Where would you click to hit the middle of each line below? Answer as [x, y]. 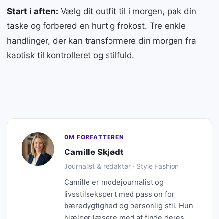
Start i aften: [33, 11]
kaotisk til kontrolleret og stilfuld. [71, 55]
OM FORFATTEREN [94, 137]
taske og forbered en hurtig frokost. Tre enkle [96, 26]
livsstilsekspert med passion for [119, 194]
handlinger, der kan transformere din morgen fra [101, 40]
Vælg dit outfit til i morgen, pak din [127, 11]
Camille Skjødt [94, 152]
